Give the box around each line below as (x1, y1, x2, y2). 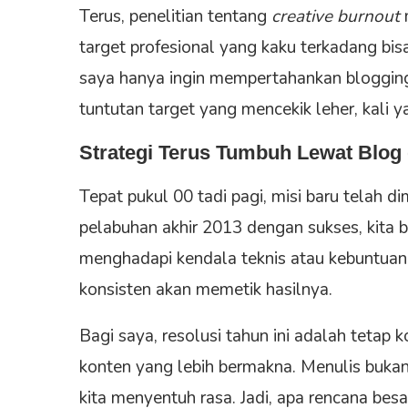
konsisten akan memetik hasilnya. (79, 277, 332, 301)
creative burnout (271, 4, 400, 28)
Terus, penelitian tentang (79, 4, 271, 28)
